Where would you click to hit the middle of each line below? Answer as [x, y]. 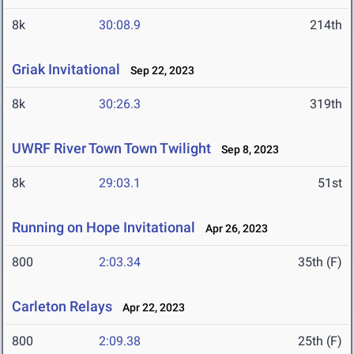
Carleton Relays [62, 307]
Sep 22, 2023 [159, 71]
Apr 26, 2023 [233, 229]
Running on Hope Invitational [104, 228]
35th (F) [320, 262]
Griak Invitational [66, 70]
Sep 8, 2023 [247, 150]
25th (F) [320, 341]
